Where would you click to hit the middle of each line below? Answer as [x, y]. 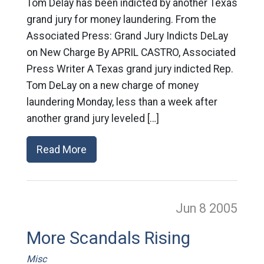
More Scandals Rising [108, 238]
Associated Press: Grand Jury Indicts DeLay [127, 36]
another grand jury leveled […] [93, 118]
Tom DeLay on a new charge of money [112, 85]
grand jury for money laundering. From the [121, 19]
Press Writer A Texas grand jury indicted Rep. [130, 69]
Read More [61, 149]
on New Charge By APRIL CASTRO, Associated [131, 52]
